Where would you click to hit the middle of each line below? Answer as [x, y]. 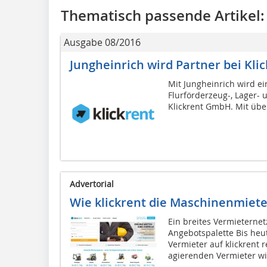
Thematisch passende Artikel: [163, 15]
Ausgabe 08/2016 [102, 42]
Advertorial [92, 184]
